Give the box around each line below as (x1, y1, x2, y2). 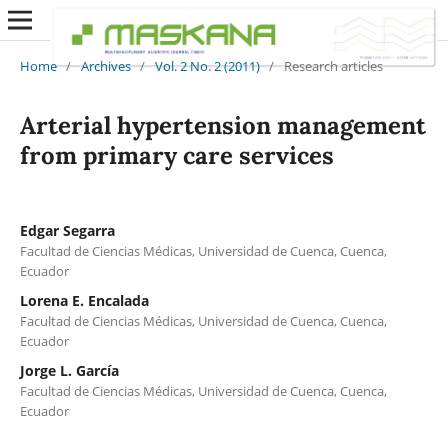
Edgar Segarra (19, 220, 115, 240)
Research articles (283, 56, 383, 75)
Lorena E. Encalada (19, 290, 149, 310)
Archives (80, 56, 131, 75)
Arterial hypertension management (19, 109, 426, 141)
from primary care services (19, 139, 334, 171)
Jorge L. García (19, 360, 119, 380)
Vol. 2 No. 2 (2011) (154, 56, 260, 75)
